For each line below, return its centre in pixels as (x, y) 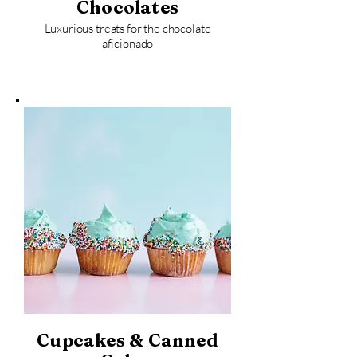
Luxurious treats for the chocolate (127, 28)
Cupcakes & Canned (127, 340)
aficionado (127, 43)
